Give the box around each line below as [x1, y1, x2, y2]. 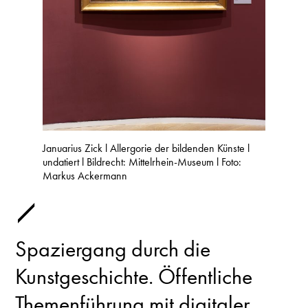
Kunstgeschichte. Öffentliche [15, 263, 252, 291]
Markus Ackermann [43, 168, 127, 184]
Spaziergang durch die [15, 235, 210, 264]
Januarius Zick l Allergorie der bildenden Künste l [43, 141, 250, 156]
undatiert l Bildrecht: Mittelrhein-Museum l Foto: [43, 155, 241, 170]
